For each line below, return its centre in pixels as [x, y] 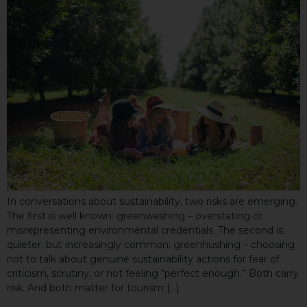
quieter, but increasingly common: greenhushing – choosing [151, 244]
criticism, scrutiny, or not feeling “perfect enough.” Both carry [153, 273]
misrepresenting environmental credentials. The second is [145, 230]
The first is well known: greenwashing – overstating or [135, 216]
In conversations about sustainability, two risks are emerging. [152, 201]
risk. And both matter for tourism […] [93, 287]
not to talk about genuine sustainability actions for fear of [143, 259]
